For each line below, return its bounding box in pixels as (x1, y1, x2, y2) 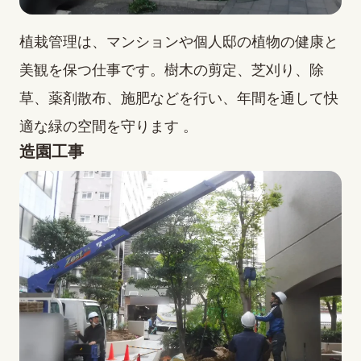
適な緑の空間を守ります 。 (19, 118, 197, 135)
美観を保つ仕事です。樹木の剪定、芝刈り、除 (19, 62, 324, 79)
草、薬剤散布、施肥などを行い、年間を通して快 (19, 90, 338, 107)
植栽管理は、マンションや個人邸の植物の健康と (19, 34, 338, 51)
